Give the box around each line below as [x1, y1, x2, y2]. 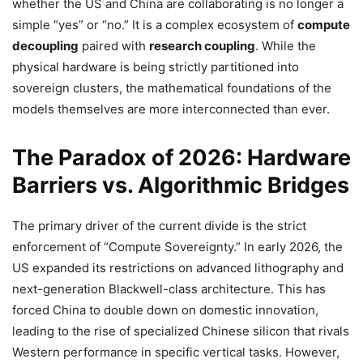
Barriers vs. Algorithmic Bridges [12, 172, 349, 199]
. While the [255, 38, 316, 53]
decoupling [12, 38, 79, 53]
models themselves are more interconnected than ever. [12, 101, 330, 117]
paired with [79, 38, 149, 53]
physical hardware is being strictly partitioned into [12, 59, 299, 75]
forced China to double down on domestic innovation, [12, 302, 318, 318]
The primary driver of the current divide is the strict [12, 218, 306, 233]
